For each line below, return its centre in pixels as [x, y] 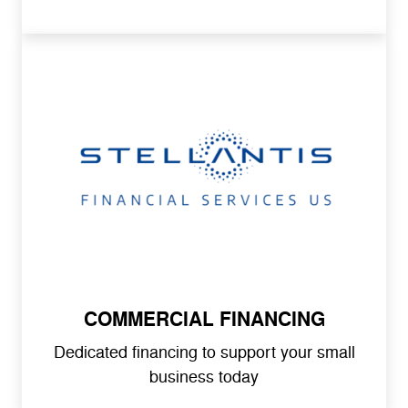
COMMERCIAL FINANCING [204, 319]
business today [204, 377]
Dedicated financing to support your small [204, 353]
